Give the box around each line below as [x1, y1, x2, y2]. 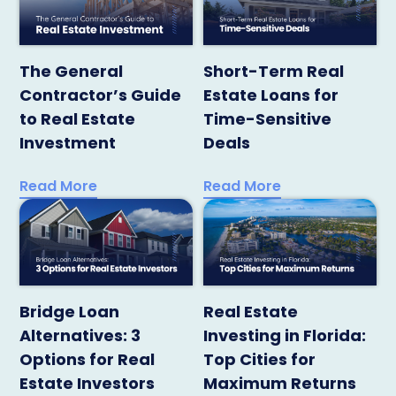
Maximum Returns [203, 371, 357, 394]
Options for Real [19, 347, 156, 370]
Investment [19, 131, 117, 154]
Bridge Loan [19, 300, 120, 323]
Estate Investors [19, 371, 156, 394]
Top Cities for [203, 347, 316, 370]
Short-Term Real [203, 59, 345, 82]
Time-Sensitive [203, 107, 332, 130]
